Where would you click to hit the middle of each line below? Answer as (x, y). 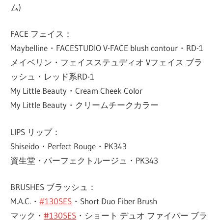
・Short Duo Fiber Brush (115, 201)
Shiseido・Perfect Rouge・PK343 (69, 146)
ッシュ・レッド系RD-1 (53, 77)
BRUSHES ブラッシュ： (54, 187)
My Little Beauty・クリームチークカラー (85, 105)
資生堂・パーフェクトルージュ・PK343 (84, 160)
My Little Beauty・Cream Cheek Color (77, 91)
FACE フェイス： (41, 34)
